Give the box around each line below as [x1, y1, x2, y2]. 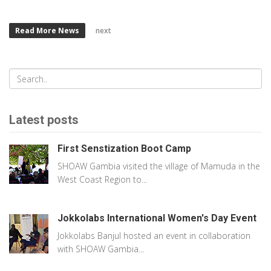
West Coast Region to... [57, 174, 147, 185]
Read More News [15, 25, 79, 36]
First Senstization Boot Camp [57, 143, 191, 154]
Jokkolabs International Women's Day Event [57, 212, 256, 224]
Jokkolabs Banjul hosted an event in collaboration [57, 230, 250, 241]
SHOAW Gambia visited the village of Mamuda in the [57, 160, 260, 172]
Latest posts [9, 113, 79, 127]
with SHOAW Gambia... [57, 243, 144, 255]
